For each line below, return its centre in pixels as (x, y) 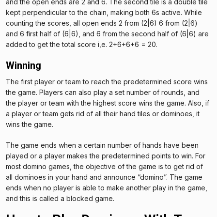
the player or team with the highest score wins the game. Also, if (108, 103)
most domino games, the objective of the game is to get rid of (104, 166)
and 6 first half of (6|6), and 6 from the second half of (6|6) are (107, 33)
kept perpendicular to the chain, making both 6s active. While (104, 12)
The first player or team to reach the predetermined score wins (107, 81)
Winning (25, 65)
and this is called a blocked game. (60, 198)
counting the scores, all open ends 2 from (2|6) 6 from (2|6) (102, 23)
